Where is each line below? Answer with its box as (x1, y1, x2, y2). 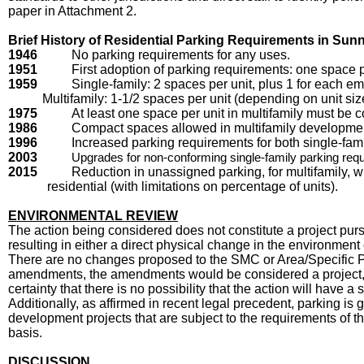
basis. (8, 326, 42, 340)
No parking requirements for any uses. (71, 48, 290, 62)
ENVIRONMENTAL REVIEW (8, 209, 178, 223)
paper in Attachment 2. (8, 4, 136, 18)
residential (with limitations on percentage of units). (47, 180, 338, 193)
